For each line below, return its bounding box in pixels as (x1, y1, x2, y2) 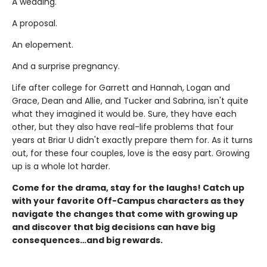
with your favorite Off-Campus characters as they (12, 195, 244, 207)
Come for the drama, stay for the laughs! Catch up (12, 182, 244, 194)
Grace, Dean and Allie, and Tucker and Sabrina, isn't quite (12, 95, 249, 107)
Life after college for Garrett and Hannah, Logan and (12, 82, 230, 94)
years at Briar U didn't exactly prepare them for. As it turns (12, 134, 253, 147)
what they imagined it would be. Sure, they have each (12, 108, 237, 120)
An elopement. (12, 39, 73, 51)
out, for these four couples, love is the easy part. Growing (12, 147, 250, 160)
